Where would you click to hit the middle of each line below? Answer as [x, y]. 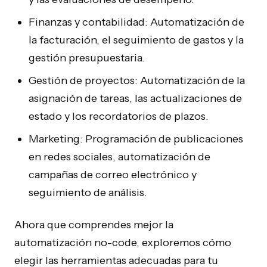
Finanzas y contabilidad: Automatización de [136, 22]
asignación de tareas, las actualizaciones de [135, 98]
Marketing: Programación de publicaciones [136, 139]
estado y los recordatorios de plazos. [119, 116]
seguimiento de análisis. [88, 193]
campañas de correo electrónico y [113, 175]
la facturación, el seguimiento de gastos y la [136, 40]
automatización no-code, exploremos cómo [123, 243]
